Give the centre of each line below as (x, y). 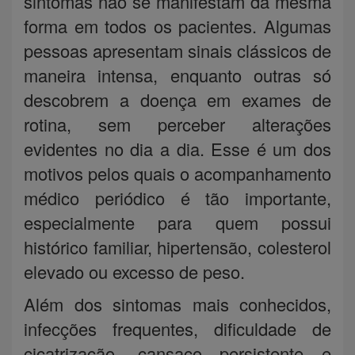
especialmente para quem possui (177, 222)
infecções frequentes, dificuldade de (177, 328)
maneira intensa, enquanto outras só (177, 74)
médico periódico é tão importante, (177, 197)
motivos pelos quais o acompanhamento (177, 173)
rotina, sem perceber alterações (177, 124)
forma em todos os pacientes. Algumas (177, 25)
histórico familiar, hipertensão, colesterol (177, 246)
